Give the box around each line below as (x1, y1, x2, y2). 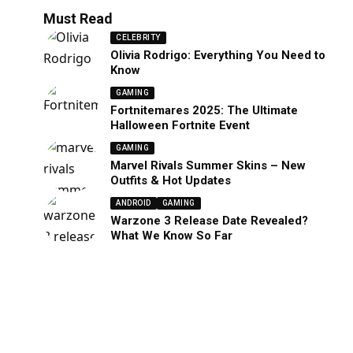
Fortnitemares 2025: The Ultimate (110, 102, 299, 117)
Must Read (43, 10, 113, 28)
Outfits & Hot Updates (110, 173, 232, 188)
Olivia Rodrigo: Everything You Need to (110, 47, 326, 62)
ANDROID (116, 198, 151, 207)
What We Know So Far (110, 228, 233, 243)
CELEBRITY (116, 32, 161, 42)
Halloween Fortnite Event (110, 117, 251, 132)
